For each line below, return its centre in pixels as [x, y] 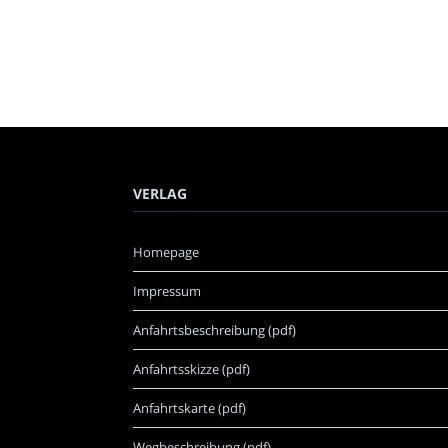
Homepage [166, 252]
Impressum [167, 291]
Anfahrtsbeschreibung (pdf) [214, 330]
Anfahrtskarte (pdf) [189, 408]
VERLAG [160, 194]
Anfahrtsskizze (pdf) [191, 369]
